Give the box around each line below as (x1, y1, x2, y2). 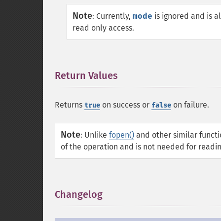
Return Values (55, 70, 118, 81)
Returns (55, 100, 84, 110)
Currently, (96, 11, 133, 21)
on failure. (171, 100, 209, 110)
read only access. (73, 23, 134, 33)
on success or (100, 100, 151, 110)
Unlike (84, 130, 109, 140)
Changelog (55, 188, 103, 200)
